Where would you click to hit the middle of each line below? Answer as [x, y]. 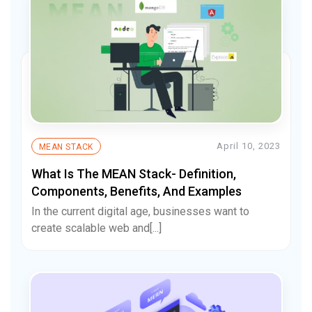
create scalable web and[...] [96, 228]
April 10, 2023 [249, 146]
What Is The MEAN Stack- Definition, [134, 173]
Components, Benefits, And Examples [136, 191]
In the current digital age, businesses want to [140, 211]
